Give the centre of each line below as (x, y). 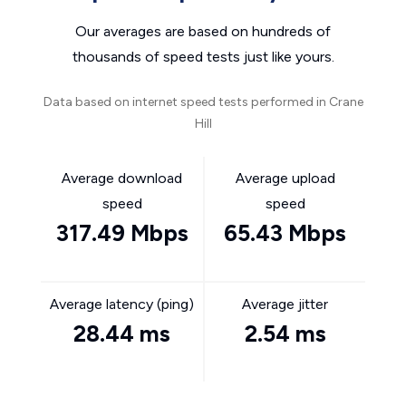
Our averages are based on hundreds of (203, 31)
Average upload (285, 178)
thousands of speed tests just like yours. (203, 57)
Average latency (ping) (122, 304)
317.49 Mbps (122, 233)
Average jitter (285, 304)
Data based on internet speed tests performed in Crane (203, 102)
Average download (122, 178)
